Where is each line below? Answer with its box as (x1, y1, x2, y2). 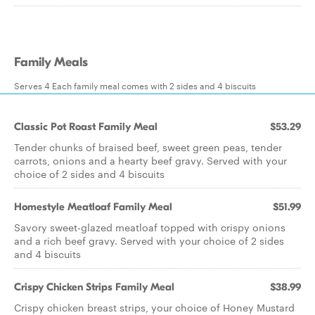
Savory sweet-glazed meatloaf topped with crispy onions (14, 220, 285, 234)
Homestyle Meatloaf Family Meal (14, 200, 172, 213)
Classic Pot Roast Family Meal (14, 120, 157, 133)
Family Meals (14, 55, 88, 70)
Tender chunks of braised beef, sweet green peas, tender (14, 140, 282, 154)
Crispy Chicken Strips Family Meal (14, 281, 174, 293)
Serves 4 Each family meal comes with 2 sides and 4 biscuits (14, 79, 256, 91)
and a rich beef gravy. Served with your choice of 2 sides (14, 233, 284, 247)
